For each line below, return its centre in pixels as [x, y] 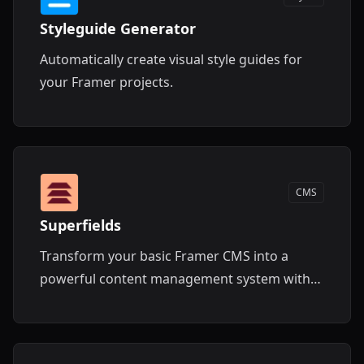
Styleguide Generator [118, 28]
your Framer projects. [106, 82]
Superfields [80, 225]
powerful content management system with [175, 279]
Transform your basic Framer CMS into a [164, 256]
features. [67, 324]
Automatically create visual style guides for [171, 59]
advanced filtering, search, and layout [155, 301]
